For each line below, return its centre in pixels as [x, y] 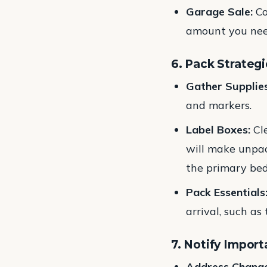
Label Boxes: [218, 129]
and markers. [219, 105]
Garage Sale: [220, 11]
